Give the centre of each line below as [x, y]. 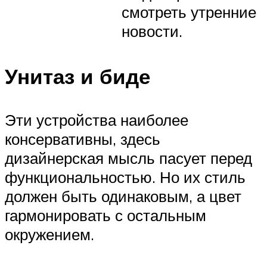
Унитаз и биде [77, 77]
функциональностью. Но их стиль [125, 177]
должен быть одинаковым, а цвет [123, 196]
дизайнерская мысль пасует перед [128, 158]
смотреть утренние [189, 12]
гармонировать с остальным [105, 215]
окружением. [49, 235]
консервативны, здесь [83, 139]
